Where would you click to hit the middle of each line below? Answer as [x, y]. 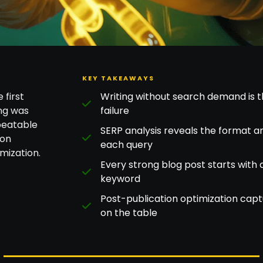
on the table [129, 213]
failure [115, 110]
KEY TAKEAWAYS [118, 78]
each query [127, 144]
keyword [121, 178]
